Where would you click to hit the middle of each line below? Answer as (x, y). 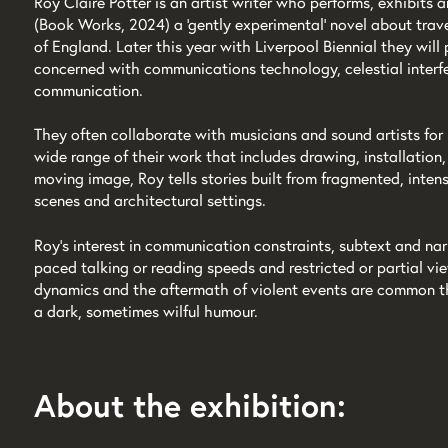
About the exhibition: (189, 406)
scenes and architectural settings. (149, 200)
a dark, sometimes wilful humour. (145, 310)
